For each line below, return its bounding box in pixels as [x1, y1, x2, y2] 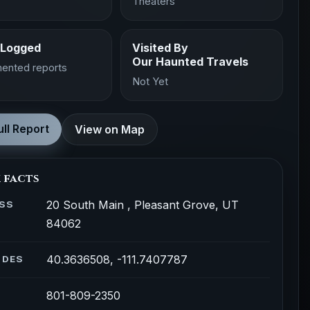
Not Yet [131, 75, 168, 88]
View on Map [75, 122, 145, 136]
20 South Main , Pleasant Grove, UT [46, 198, 239, 212]
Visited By [131, 41, 188, 55]
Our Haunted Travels [131, 55, 248, 69]
